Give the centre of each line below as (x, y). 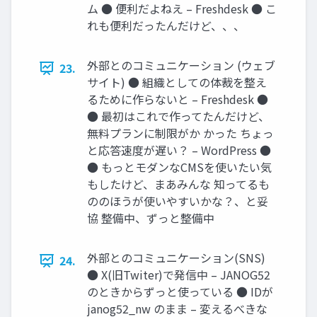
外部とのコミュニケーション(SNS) (176, 258)
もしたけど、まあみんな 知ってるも (178, 184)
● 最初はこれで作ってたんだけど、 (178, 116)
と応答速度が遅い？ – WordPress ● (179, 150)
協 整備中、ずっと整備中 (151, 218)
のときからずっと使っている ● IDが (180, 292)
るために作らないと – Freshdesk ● (178, 99)
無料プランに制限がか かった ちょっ (180, 133)
